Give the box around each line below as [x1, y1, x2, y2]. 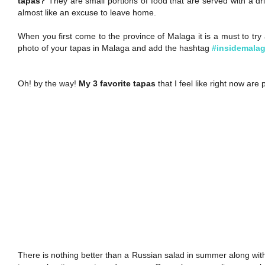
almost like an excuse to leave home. [18, 8, 156, 17]
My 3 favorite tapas [79, 79, 156, 88]
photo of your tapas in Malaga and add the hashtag [18, 43, 212, 53]
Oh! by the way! [18, 79, 79, 88]
